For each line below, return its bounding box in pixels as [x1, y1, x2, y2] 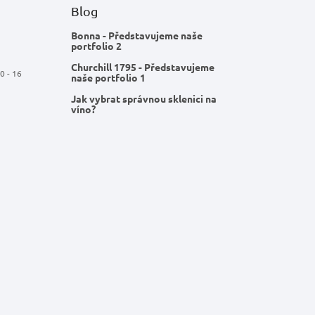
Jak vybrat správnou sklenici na [70, 91, 217, 105]
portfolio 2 [70, 39, 122, 52]
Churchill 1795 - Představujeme [70, 60, 214, 73]
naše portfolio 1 [70, 70, 146, 84]
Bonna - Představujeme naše [70, 28, 202, 41]
